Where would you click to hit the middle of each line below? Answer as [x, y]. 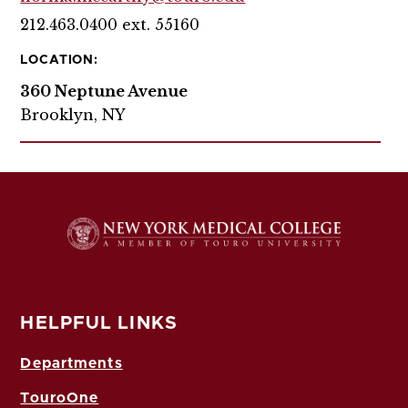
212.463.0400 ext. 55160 [110, 24]
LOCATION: [59, 60]
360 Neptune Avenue [104, 91]
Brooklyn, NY [73, 114]
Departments [71, 363]
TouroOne [60, 398]
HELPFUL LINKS [99, 323]
